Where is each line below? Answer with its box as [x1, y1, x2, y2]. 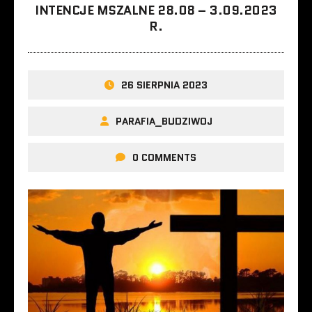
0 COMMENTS [132, 150, 196, 164]
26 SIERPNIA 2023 [121, 77, 208, 92]
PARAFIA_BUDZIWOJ [115, 114, 212, 128]
